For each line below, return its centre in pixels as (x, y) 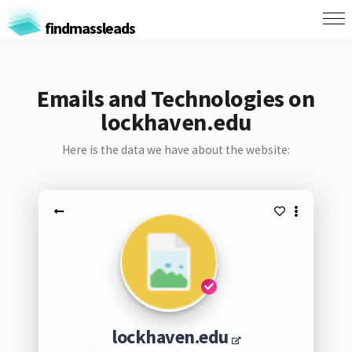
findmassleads (88, 27)
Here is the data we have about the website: (176, 150)
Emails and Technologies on (176, 98)
